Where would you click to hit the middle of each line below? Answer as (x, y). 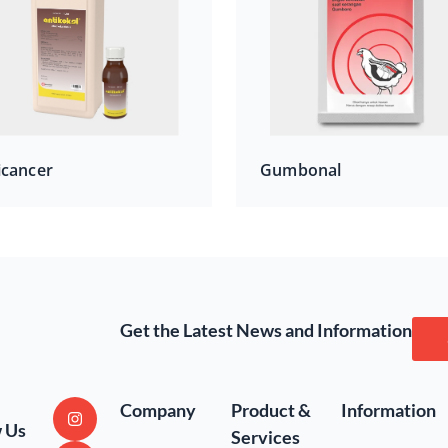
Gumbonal (301, 169)
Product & (270, 409)
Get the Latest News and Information (266, 329)
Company (158, 409)
